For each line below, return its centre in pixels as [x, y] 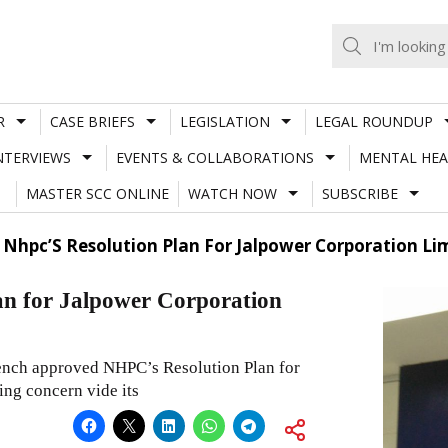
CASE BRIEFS [92, 121]
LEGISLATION [224, 121]
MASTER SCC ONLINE [97, 193]
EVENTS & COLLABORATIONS [214, 157]
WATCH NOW [232, 193]
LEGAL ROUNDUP [373, 121]
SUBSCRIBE [359, 193]
